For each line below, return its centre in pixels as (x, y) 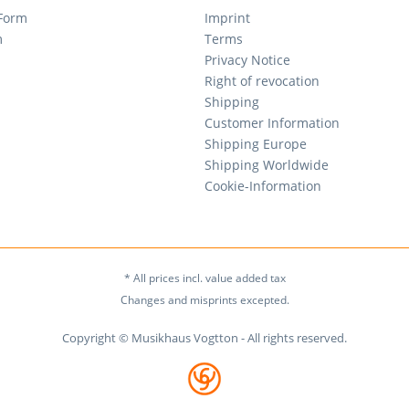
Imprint (227, 18)
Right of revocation (262, 81)
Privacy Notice (247, 60)
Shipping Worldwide (267, 165)
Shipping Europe (256, 144)
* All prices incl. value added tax (204, 278)
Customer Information (272, 123)
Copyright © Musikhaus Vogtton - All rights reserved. (204, 338)
